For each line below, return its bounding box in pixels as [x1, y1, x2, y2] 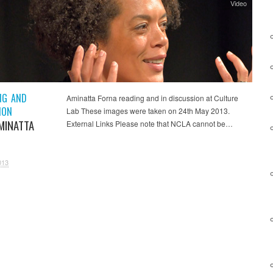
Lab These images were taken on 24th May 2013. [66, 105, 230, 116]
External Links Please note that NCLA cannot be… [66, 118, 233, 129]
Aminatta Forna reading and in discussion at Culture [66, 92, 238, 103]
